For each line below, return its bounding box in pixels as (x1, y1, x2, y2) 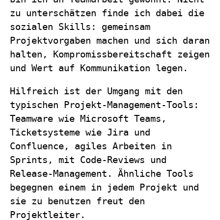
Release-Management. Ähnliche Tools (10, 168, 194, 179)
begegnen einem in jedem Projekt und (10, 182, 199, 192)
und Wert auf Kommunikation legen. (10, 62, 189, 73)
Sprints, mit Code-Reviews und (10, 154, 167, 165)
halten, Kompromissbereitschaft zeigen (10, 49, 210, 59)
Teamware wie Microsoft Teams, (10, 113, 167, 124)
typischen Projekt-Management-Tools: (10, 99, 199, 110)
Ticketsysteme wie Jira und (10, 127, 151, 137)
